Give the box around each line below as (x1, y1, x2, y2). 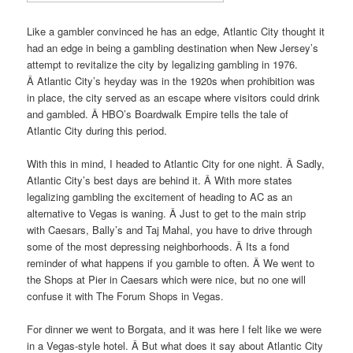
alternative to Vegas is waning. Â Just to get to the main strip (27, 205, 307, 221)
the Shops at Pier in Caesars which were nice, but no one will (27, 271, 307, 287)
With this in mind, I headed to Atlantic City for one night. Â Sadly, (27, 155, 325, 171)
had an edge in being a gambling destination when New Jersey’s (27, 39, 319, 55)
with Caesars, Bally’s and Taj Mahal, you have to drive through (27, 221, 313, 237)
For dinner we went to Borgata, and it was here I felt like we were (27, 321, 322, 336)
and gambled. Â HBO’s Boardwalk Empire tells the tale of (27, 106, 289, 121)
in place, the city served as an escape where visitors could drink (27, 89, 321, 105)
